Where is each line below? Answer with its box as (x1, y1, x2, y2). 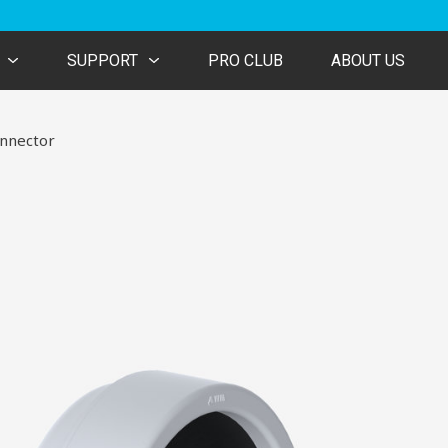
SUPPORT (67, 51, 138, 70)
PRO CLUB (208, 51, 283, 70)
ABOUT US (331, 51, 405, 70)
